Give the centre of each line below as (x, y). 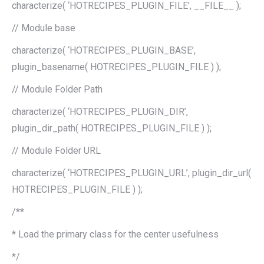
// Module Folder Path (57, 89)
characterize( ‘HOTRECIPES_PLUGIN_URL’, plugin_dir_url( (131, 173)
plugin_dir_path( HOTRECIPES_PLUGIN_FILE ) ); (112, 128)
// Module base (44, 28)
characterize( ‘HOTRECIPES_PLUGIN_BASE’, (104, 50)
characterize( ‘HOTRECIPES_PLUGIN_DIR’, (100, 111)
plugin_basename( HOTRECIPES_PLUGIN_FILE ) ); (116, 67)
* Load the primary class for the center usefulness (115, 234)
